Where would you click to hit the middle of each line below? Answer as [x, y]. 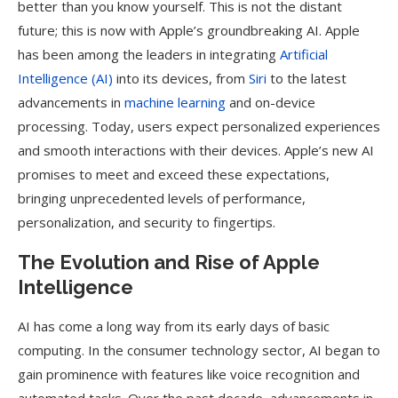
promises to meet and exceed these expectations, [174, 174]
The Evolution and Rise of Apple [169, 262]
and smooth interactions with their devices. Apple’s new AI [196, 150]
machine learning [175, 102]
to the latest [306, 78]
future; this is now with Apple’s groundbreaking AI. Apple [189, 30]
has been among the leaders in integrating [149, 54]
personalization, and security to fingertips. [147, 222]
